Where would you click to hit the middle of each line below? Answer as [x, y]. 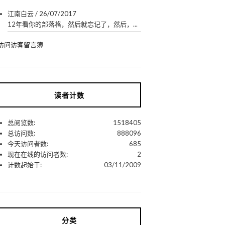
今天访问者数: [28, 143]
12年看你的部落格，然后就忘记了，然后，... [73, 24]
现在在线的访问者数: [38, 154]
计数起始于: [25, 164]
